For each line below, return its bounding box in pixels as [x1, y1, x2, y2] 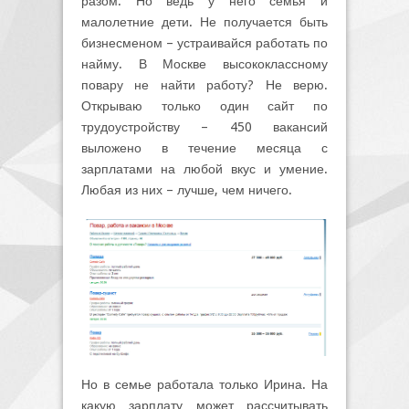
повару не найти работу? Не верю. [81, 78, 328, 93]
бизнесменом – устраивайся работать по [81, 36, 328, 51]
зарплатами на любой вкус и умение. [81, 162, 328, 177]
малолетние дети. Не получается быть [81, 15, 328, 30]
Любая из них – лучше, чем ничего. [81, 183, 292, 198]
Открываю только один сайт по [81, 99, 328, 114]
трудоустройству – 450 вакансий [81, 120, 328, 135]
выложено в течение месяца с [81, 141, 328, 156]
